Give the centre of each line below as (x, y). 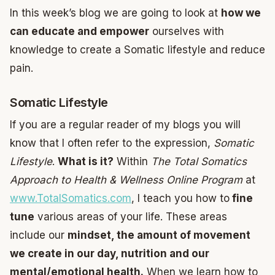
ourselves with (187, 31)
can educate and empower (79, 31)
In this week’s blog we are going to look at (115, 13)
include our (39, 235)
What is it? (86, 161)
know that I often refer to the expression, (112, 143)
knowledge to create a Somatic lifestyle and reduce (137, 50)
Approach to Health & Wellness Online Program (126, 180)
